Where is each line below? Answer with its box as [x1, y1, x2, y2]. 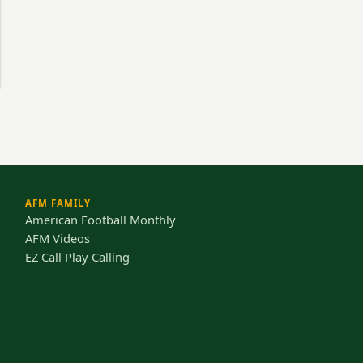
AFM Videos [24, 230, 90, 247]
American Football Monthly [24, 211, 176, 228]
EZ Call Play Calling [24, 249, 130, 266]
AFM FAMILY [24, 197, 91, 210]
